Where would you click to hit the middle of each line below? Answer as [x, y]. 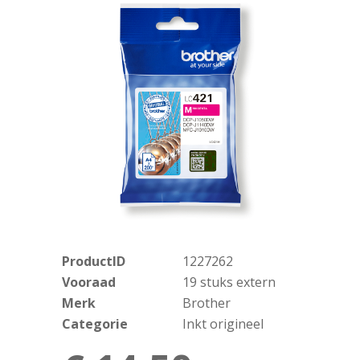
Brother [206, 303]
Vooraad [88, 282]
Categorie [94, 324]
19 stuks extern [229, 282]
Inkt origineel [223, 324]
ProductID [93, 261]
